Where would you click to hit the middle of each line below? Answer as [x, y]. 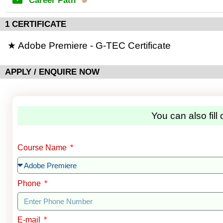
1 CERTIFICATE [36, 24]
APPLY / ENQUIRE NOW [52, 72]
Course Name [43, 147]
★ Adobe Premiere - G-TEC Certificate [89, 46]
